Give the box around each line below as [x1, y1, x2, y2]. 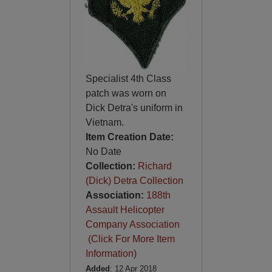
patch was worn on [85, 88, 166, 98]
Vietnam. [85, 117, 124, 127]
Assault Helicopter [85, 205, 165, 215]
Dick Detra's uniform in [85, 103, 183, 113]
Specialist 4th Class [85, 73, 171, 84]
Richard [137, 161, 172, 171]
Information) [85, 248, 137, 259]
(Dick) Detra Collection [85, 175, 183, 186]
